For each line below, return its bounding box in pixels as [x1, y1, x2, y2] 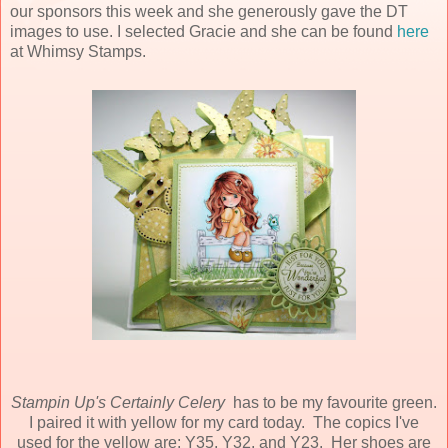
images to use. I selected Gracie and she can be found [10, 22, 397, 40]
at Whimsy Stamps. [10, 42, 146, 60]
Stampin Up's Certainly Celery [11, 393, 233, 411]
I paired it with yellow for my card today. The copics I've [29, 413, 419, 431]
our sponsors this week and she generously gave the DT [10, 2, 408, 20]
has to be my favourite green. [233, 393, 437, 411]
